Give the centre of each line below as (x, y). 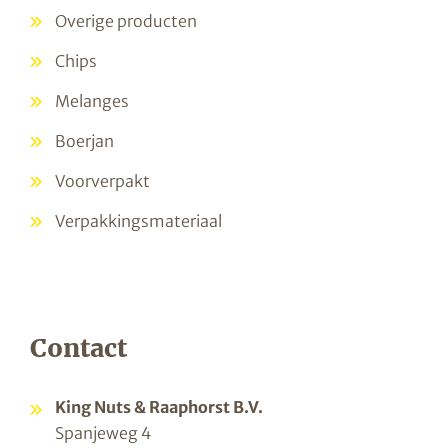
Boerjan (84, 141)
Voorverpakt (102, 181)
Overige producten (126, 21)
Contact (78, 348)
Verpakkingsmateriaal (138, 221)
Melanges (92, 101)
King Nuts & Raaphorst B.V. (159, 407)
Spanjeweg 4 (103, 433)
